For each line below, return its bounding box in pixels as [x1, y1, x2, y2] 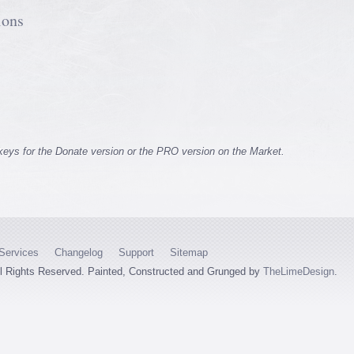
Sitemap [170, 247, 208, 258]
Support [119, 247, 154, 258]
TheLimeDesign [263, 265, 334, 277]
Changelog [55, 247, 103, 258]
